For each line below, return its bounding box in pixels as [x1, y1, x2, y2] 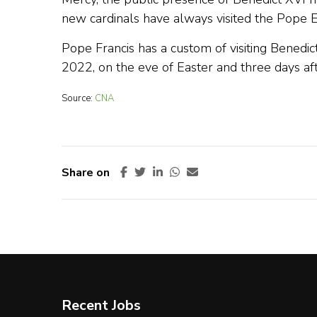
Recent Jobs [62, 296, 141, 315]
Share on [62, 165, 110, 180]
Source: [62, 92, 95, 105]
